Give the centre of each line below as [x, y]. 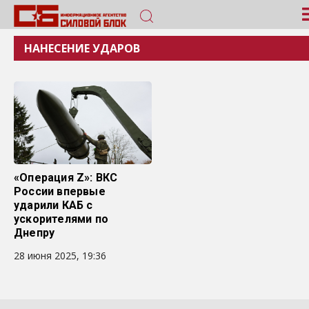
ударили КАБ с [53, 205]
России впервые [60, 191]
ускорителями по [61, 219]
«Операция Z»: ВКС [66, 178]
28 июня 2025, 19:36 [60, 256]
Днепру [34, 233]
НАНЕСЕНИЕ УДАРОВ [82, 48]
